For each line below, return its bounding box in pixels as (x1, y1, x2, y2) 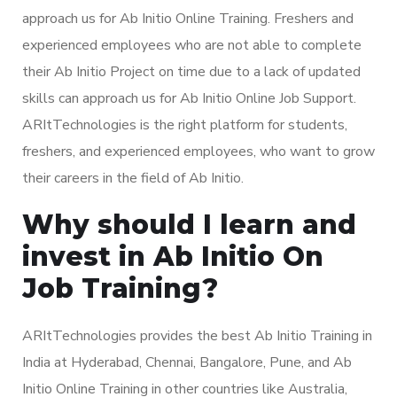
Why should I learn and (22, 207, 356, 241)
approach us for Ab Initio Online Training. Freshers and (22, 8, 354, 28)
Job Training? (22, 271, 218, 305)
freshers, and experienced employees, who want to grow (22, 141, 375, 161)
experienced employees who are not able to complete (22, 35, 362, 55)
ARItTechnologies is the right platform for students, (22, 114, 347, 135)
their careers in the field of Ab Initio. (22, 167, 244, 188)
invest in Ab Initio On (22, 239, 323, 273)
